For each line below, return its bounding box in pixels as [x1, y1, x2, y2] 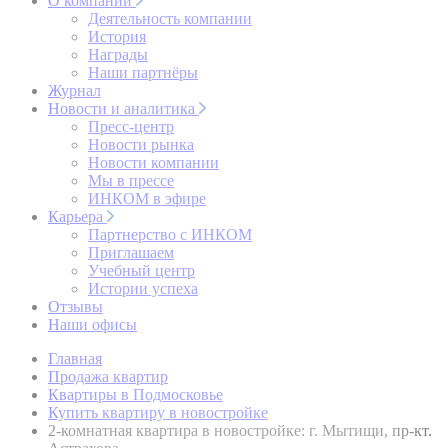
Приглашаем [88, 244, 174, 261]
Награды [88, 46, 148, 63]
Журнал [48, 82, 101, 99]
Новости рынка [88, 136, 194, 153]
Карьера [48, 208, 107, 225]
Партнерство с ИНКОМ [88, 226, 252, 243]
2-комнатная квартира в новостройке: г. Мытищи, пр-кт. [48, 422, 432, 439]
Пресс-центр [88, 118, 174, 135]
